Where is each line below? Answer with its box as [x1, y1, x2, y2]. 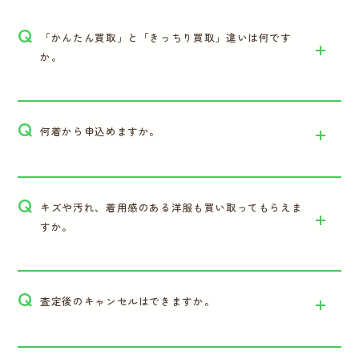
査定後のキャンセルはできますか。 [40, 293, 216, 309]
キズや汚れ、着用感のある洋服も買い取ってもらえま [40, 199, 303, 215]
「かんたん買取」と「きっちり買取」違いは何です [40, 29, 292, 45]
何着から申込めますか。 [40, 123, 161, 139]
